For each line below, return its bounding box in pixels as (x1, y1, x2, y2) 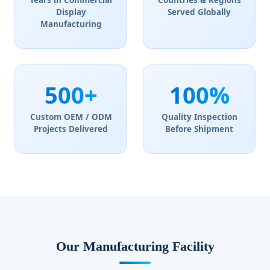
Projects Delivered (34, 124, 108, 134)
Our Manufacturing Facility (55, 239, 215, 254)
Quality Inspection (161, 111, 237, 122)
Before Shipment (165, 124, 233, 134)
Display (55, 7, 86, 17)
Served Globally (168, 7, 231, 17)
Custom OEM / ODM (30, 111, 112, 122)
